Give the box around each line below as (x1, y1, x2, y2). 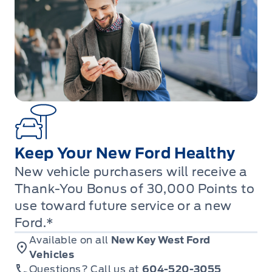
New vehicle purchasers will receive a (15, 165, 248, 180)
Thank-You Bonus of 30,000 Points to (15, 182, 254, 197)
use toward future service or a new (15, 199, 232, 214)
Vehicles (29, 249, 75, 261)
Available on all (29, 234, 111, 246)
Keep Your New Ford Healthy (15, 144, 236, 163)
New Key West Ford (110, 234, 211, 246)
